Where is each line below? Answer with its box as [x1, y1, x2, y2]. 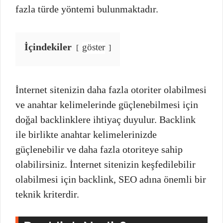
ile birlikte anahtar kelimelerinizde [15, 128, 157, 140]
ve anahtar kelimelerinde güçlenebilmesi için [15, 99, 198, 110]
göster [82, 41, 105, 52]
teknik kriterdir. [15, 188, 79, 200]
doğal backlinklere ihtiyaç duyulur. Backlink [15, 113, 196, 125]
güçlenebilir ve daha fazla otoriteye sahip [15, 143, 183, 155]
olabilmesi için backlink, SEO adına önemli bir [15, 173, 206, 185]
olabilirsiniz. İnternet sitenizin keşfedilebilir [15, 158, 196, 170]
